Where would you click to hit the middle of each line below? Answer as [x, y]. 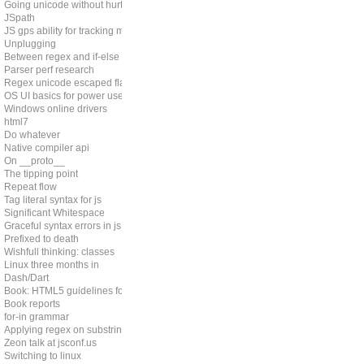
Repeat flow [30, 187]
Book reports [32, 304]
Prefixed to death [41, 239]
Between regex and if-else [62, 57]
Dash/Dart [26, 278]
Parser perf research [49, 70]
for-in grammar [37, 317]
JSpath [19, 18]
